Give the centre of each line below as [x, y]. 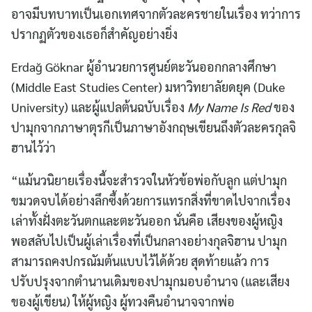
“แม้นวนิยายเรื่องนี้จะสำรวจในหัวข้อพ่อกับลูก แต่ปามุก [149, 180]
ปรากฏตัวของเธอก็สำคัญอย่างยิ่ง [94, 34]
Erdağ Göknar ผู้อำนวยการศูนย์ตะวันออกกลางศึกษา [144, 67]
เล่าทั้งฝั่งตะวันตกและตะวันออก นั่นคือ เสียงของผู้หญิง [147, 221]
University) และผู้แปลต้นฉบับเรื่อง [99, 107]
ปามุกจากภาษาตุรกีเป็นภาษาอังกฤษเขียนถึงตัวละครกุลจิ [154, 127]
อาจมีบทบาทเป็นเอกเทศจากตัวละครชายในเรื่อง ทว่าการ [156, 14]
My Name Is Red [231, 107]
